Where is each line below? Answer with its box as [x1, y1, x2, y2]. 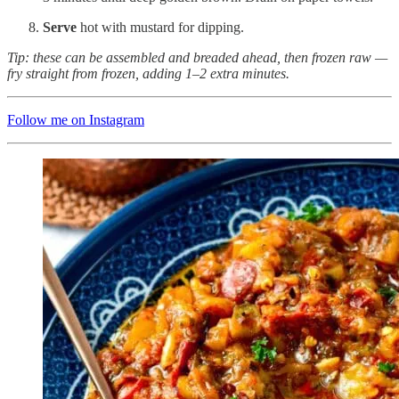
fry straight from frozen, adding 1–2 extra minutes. [7, 65, 289, 81]
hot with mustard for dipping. [77, 19, 244, 35]
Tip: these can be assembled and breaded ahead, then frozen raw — [7, 49, 387, 65]
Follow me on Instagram [7, 111, 144, 127]
